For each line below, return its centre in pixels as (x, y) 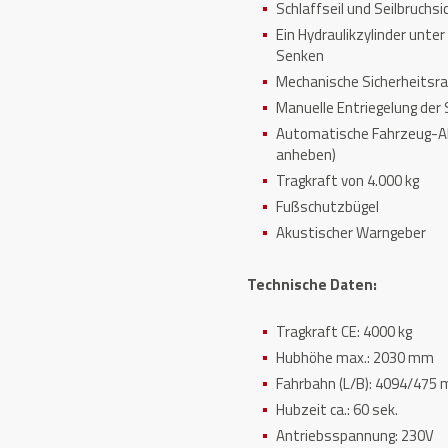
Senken (300, 55)
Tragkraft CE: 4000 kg (344, 331)
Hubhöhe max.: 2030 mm (355, 357)
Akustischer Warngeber (351, 232)
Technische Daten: (312, 284)
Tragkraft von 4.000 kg (348, 180)
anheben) (306, 154)
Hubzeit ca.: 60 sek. (337, 409)
